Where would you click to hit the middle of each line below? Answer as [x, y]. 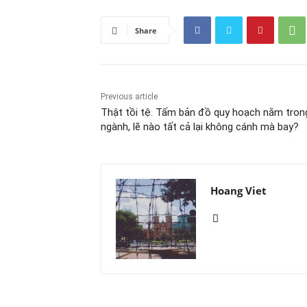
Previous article [129, 97]
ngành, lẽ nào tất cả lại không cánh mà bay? [200, 127]
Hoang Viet [238, 191]
